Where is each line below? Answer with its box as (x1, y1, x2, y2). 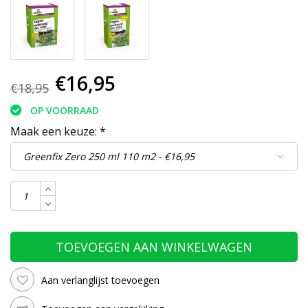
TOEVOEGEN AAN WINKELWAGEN (56, 239, 252, 256)
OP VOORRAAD (30, 104, 99, 118)
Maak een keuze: (10, 124, 100, 140)
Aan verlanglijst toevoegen (41, 273, 159, 287)
